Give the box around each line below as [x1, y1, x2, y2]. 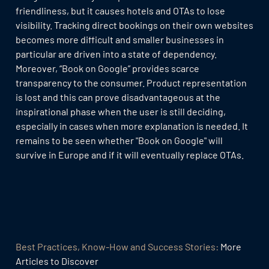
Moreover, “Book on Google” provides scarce [15, 62, 199, 74]
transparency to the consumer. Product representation [15, 76, 247, 88]
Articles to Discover [15, 255, 98, 267]
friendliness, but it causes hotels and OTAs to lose [15, 4, 225, 16]
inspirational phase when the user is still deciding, [15, 105, 226, 117]
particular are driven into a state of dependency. [15, 47, 217, 59]
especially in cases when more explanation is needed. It [15, 119, 248, 131]
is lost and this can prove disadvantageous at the [15, 91, 220, 103]
